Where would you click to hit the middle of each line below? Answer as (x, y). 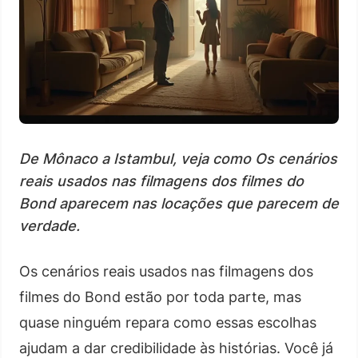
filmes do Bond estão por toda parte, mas (160, 296)
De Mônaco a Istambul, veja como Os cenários (178, 158)
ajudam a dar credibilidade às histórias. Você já (176, 348)
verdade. (50, 225)
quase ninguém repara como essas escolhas (168, 322)
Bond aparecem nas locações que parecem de (179, 203)
